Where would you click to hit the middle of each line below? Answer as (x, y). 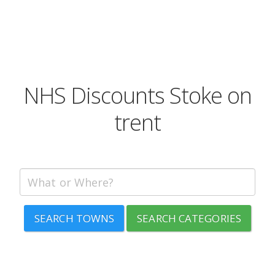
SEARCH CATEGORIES (189, 218)
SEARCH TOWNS (75, 218)
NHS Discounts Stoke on (137, 95)
